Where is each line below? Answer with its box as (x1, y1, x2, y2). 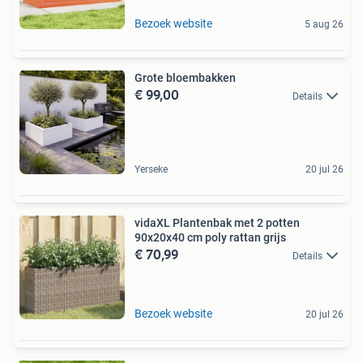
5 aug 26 (305, 18, 344, 30)
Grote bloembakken (135, 70, 236, 84)
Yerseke (135, 163, 168, 175)
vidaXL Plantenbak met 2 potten (135, 216, 300, 229)
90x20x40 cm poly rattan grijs (135, 230, 286, 244)
